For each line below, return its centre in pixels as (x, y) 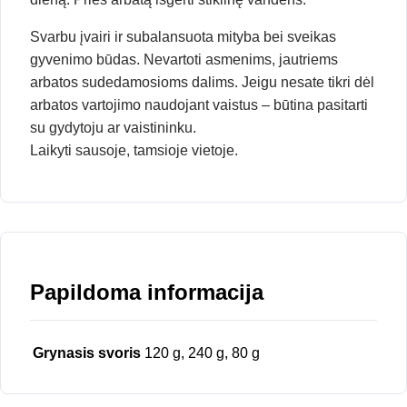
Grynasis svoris (87, 352)
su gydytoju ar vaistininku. (113, 127)
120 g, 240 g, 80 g (202, 352)
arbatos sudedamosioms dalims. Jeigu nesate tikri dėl (202, 82)
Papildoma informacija (147, 292)
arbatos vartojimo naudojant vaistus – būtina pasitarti (199, 104)
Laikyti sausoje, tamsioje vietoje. (134, 150)
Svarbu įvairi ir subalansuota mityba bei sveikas (183, 36)
